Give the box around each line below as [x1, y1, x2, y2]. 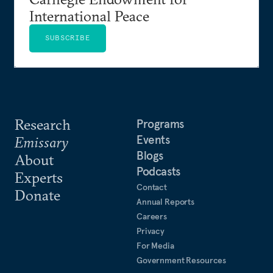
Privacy [136, 225, 165, 236]
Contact [136, 181, 168, 193]
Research [15, 115, 71, 133]
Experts [15, 168, 63, 186]
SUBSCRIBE [45, 32, 90, 42]
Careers [136, 210, 168, 222]
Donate [15, 185, 60, 204]
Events [136, 132, 170, 147]
